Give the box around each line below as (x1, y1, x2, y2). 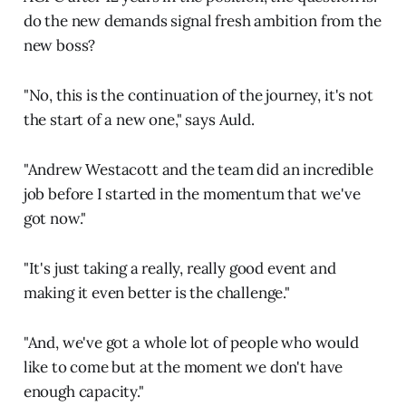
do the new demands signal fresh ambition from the (23, 10, 382, 31)
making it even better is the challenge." (23, 282, 290, 303)
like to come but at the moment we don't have (23, 356, 343, 377)
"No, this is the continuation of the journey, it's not (23, 84, 373, 105)
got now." (23, 208, 87, 228)
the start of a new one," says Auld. (23, 109, 255, 130)
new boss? (23, 34, 96, 55)
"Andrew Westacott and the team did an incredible (23, 159, 373, 179)
